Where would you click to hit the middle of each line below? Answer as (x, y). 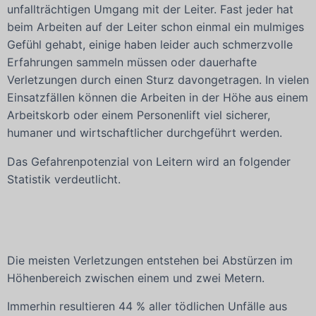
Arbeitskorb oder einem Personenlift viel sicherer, (139, 115)
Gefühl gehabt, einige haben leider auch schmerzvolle (150, 45)
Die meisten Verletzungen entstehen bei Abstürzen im (150, 260)
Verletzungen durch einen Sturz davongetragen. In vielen (158, 80)
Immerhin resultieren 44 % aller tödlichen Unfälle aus (147, 306)
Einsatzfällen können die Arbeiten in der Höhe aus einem (158, 98)
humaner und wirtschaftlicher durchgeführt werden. (145, 133)
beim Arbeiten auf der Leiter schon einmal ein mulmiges (156, 27)
